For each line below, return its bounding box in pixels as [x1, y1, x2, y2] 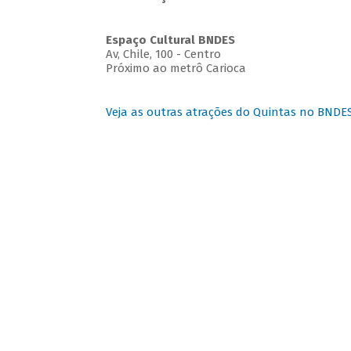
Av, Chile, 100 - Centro [105, 47, 221, 62]
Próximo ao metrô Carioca [105, 61, 246, 76]
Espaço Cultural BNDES [105, 33, 235, 48]
